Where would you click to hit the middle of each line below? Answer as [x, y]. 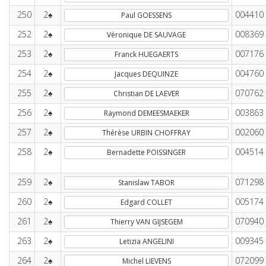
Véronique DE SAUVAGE [146, 35]
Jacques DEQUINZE [146, 74]
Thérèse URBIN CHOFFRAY [146, 133]
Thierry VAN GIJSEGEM [146, 222]
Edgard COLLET [146, 202]
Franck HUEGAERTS [146, 54]
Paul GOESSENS [146, 15]
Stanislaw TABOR [146, 183]
